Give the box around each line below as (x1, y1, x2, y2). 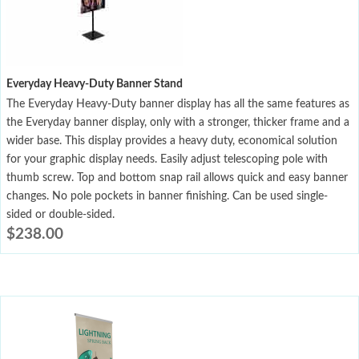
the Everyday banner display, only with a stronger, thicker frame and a (6, 117, 349, 129)
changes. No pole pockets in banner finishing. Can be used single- (6, 191, 328, 203)
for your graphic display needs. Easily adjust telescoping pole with (6, 154, 328, 166)
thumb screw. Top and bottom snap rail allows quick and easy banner (6, 172, 348, 184)
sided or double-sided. (6, 209, 115, 221)
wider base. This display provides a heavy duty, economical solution (6, 135, 337, 147)
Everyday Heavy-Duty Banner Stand (6, 79, 183, 91)
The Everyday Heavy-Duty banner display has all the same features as (6, 99, 349, 111)
